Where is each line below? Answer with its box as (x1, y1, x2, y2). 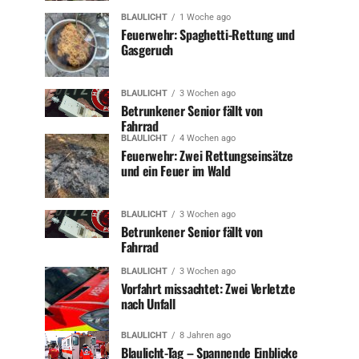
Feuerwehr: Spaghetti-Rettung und (121, 25, 295, 44)
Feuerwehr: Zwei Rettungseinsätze (121, 146, 293, 165)
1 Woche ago (179, 12, 231, 22)
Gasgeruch (121, 40, 174, 59)
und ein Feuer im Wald (121, 161, 231, 180)
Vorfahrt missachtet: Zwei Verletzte (121, 279, 296, 298)
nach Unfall (121, 294, 175, 313)
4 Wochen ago (179, 133, 236, 143)
